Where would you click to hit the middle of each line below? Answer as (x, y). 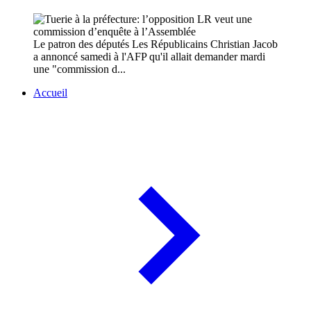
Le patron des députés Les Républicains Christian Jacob (155, 44)
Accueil (50, 93)
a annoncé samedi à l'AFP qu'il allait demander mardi (149, 57)
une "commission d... (79, 69)
